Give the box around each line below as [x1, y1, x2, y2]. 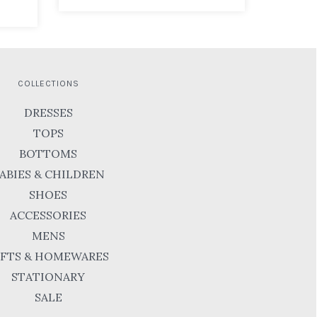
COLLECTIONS [17, 79, 79, 89]
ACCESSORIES [10, 208, 86, 223]
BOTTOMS [19, 146, 77, 161]
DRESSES [23, 105, 73, 120]
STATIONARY [11, 270, 85, 284]
